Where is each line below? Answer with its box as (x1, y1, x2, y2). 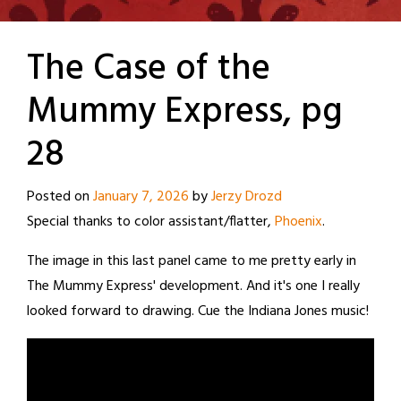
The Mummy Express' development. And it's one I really (27, 275, 360, 299)
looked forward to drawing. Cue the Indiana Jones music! (27, 300, 369, 324)
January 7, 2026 (93, 185, 189, 209)
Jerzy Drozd (211, 185, 282, 209)
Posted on (27, 185, 93, 209)
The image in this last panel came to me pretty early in (27, 250, 356, 274)
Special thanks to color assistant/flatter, (27, 210, 275, 235)
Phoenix (275, 210, 322, 235)
